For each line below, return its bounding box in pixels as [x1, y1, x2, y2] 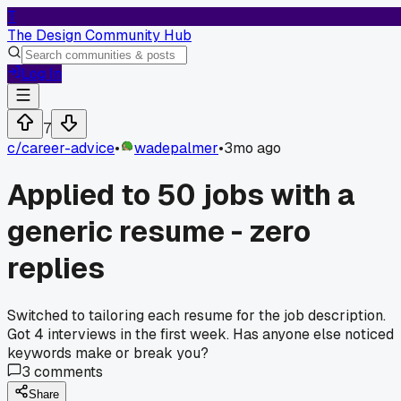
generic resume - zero [7, 213, 311, 251]
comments [30, 362, 103, 381]
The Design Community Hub [7, 26, 192, 45]
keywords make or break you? [7, 343, 209, 363]
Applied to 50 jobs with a [7, 176, 355, 214]
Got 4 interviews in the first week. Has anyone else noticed [7, 324, 394, 344]
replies [7, 250, 105, 287]
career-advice [21, 139, 115, 158]
